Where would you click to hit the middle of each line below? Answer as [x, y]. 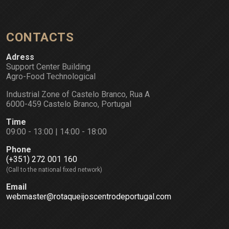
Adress [20, 57]
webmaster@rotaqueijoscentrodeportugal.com [89, 197]
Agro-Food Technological [51, 77]
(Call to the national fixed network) [54, 170]
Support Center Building [48, 67]
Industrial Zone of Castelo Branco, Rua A [78, 95]
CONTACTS [40, 38]
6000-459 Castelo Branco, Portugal [69, 104]
